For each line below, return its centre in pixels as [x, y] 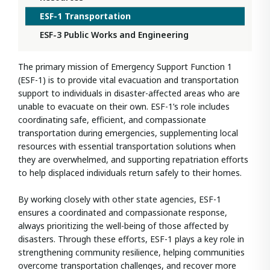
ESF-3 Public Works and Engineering [114, 35]
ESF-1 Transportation [85, 16]
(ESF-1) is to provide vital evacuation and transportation [128, 80]
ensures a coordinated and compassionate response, [123, 213]
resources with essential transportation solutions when [127, 146]
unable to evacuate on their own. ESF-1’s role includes [124, 107]
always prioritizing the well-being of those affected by [123, 226]
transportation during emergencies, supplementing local [128, 133]
